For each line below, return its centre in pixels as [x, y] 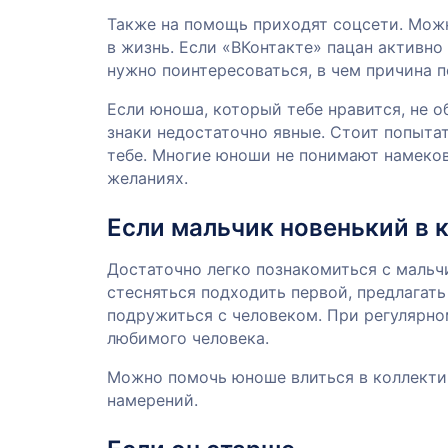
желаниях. [147, 178]
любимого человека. [188, 338]
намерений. [152, 400]
